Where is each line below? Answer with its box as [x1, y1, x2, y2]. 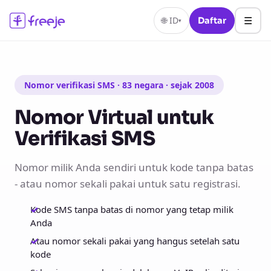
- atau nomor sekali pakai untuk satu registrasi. [15, 177, 241, 191]
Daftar [198, 15, 226, 26]
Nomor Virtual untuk [15, 105, 214, 129]
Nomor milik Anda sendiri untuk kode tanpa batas [15, 160, 253, 174]
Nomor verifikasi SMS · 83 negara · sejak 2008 [24, 79, 214, 91]
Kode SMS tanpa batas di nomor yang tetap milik [30, 203, 233, 215]
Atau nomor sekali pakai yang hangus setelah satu [30, 235, 240, 247]
